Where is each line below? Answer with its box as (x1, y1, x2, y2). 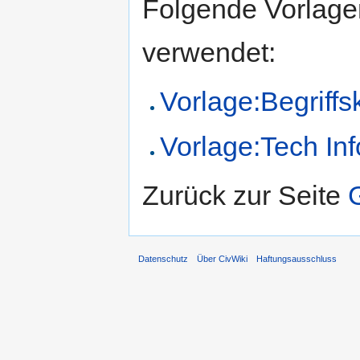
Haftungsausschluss (256, 254, 337, 264)
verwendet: (142, 37, 276, 68)
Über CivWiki (197, 254, 248, 264)
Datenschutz (138, 254, 188, 264)
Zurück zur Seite (142, 179, 348, 211)
